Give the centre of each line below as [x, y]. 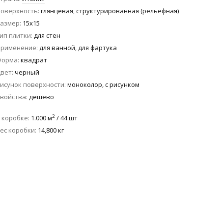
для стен [47, 35]
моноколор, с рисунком [103, 84]
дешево [41, 96]
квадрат [34, 60]
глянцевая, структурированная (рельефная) [110, 11]
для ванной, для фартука [78, 47]
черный [27, 72]
